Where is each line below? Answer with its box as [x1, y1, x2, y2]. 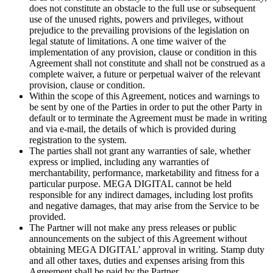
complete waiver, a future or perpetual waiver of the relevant [29, 68, 260, 79]
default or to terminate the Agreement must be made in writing [29, 112, 267, 123]
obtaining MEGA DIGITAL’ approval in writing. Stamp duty [29, 244, 264, 255]
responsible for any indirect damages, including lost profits [29, 189, 253, 200]
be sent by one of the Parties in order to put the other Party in [29, 101, 262, 112]
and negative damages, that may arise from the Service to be [29, 200, 259, 211]
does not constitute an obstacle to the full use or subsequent [29, 2, 255, 13]
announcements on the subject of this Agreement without [29, 233, 247, 244]
